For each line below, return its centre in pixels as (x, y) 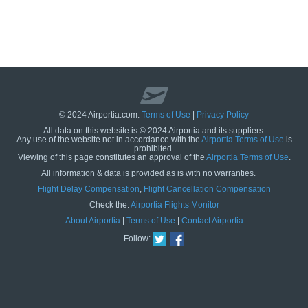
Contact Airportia (212, 221)
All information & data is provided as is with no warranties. (150, 173)
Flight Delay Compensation (88, 189)
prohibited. (154, 148)
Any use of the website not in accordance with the (109, 140)
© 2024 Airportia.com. (100, 115)
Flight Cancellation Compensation (207, 189)
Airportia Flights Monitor (175, 205)
